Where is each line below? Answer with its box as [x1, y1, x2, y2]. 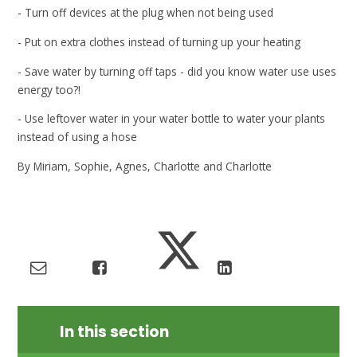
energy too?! [18, 81, 84, 97]
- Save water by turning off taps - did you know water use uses [18, 63, 337, 79]
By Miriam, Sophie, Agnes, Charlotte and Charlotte [18, 158, 276, 174]
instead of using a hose [18, 129, 141, 145]
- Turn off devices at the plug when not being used [18, 5, 277, 21]
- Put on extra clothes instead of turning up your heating [18, 33, 304, 49]
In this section [60, 321, 170, 343]
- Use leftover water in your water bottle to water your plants [18, 111, 326, 127]
